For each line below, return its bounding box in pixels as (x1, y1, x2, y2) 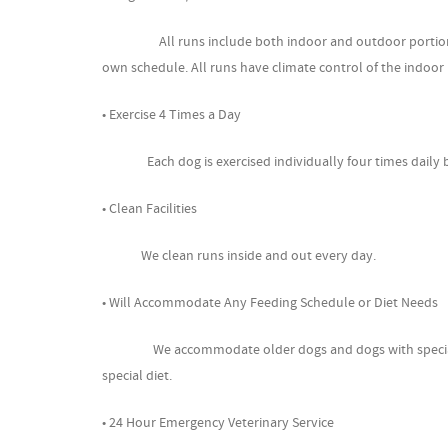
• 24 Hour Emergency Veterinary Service (102, 414, 334, 433)
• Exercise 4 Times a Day (102, 106, 241, 125)
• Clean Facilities (102, 200, 197, 219)
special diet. (102, 367, 172, 386)
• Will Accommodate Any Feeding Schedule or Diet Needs (102, 294, 438, 313)
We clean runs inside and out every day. (102, 247, 376, 266)
